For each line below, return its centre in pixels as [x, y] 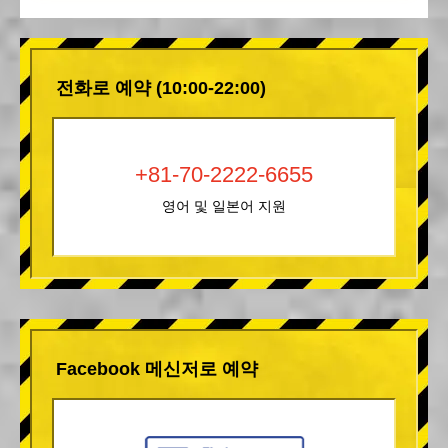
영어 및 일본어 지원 [224, 205]
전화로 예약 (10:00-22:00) [161, 87]
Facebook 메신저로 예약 [157, 368]
